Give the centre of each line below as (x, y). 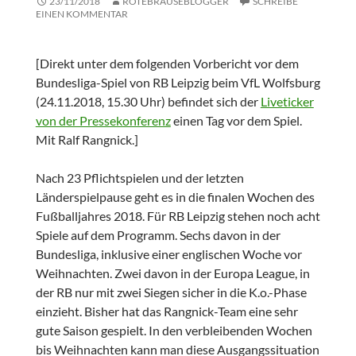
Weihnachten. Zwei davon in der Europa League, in (172, 273)
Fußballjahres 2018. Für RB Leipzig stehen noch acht (178, 216)
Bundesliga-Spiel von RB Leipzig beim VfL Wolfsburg (178, 83)
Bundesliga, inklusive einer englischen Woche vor (168, 254)
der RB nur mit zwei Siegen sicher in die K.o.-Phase (171, 292)
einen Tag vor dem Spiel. (236, 121)
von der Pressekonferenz (103, 121)
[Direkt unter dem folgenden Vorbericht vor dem (167, 64)
